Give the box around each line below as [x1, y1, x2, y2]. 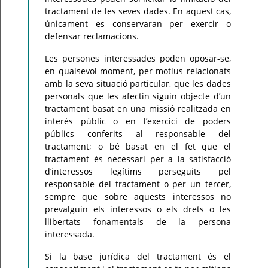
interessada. [45, 229, 95, 240]
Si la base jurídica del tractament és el [45, 251, 231, 262]
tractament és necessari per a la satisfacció [45, 153, 231, 165]
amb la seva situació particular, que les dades [45, 78, 231, 89]
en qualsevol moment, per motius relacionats [45, 65, 231, 77]
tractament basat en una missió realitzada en [45, 103, 231, 114]
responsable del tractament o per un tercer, [45, 178, 231, 190]
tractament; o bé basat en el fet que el [45, 141, 231, 152]
